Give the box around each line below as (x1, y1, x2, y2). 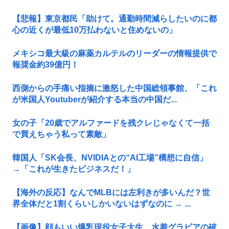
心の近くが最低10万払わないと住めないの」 (12, 26, 177, 35)
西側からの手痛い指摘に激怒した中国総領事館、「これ (12, 84, 217, 93)
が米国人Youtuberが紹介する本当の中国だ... (12, 95, 177, 104)
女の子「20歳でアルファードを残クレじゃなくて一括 (12, 119, 210, 128)
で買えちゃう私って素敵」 (12, 130, 110, 139)
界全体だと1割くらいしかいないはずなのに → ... (12, 199, 191, 209)
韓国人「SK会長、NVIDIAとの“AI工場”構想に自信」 (12, 153, 208, 163)
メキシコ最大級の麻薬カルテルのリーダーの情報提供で (12, 49, 217, 58)
